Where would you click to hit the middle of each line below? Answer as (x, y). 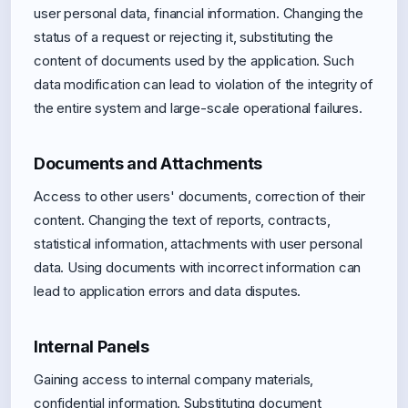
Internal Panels (92, 347)
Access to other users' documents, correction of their (200, 196)
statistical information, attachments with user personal (198, 244)
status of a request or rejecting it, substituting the (184, 37)
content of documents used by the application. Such (194, 61)
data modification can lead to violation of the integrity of (204, 84)
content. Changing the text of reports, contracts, (182, 220)
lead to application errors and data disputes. (168, 291)
